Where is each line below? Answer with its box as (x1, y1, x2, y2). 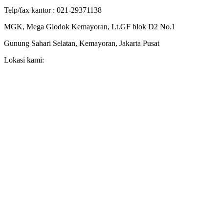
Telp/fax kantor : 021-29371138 (4, 5, 102, 14)
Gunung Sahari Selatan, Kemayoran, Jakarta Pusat (4, 39, 159, 47)
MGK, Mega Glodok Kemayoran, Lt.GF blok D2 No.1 (4, 22, 175, 31)
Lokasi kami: (4, 55, 44, 64)
